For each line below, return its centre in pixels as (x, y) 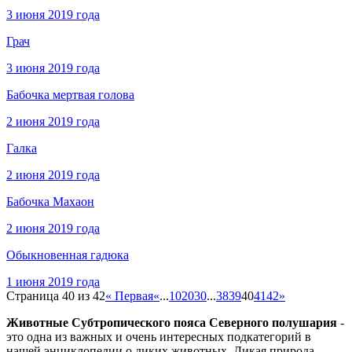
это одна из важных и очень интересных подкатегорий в (159, 337)
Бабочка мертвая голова (70, 95)
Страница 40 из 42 (56, 296)
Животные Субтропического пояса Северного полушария (172, 323)
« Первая (129, 296)
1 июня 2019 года (53, 282)
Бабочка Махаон (50, 202)
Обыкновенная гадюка (68, 255)
